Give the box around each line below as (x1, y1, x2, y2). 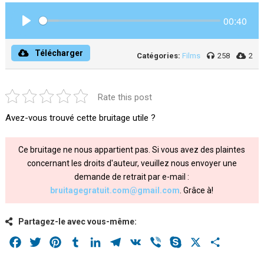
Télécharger (34, 48, 83, 58)
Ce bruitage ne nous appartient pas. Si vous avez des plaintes (18, 145, 246, 154)
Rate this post (97, 92, 152, 103)
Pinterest (62, 236, 101, 247)
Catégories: (137, 51, 181, 60)
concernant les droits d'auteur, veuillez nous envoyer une (27, 159, 237, 168)
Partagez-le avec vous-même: (18, 217, 137, 226)
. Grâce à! (180, 186, 214, 195)
